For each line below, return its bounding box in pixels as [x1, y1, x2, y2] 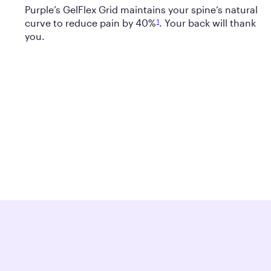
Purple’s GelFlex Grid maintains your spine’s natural [24, 4, 258, 16]
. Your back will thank [158, 17, 256, 29]
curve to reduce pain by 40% [24, 17, 156, 29]
